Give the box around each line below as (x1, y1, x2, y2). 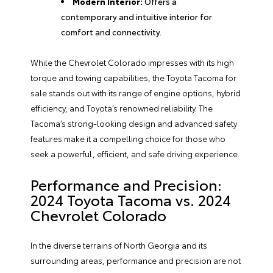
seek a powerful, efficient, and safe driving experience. (30, 148, 239, 159)
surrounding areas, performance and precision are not (30, 255, 241, 266)
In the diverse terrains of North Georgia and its (30, 239, 207, 250)
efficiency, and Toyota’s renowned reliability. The (30, 102, 213, 113)
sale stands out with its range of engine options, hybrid (30, 87, 241, 98)
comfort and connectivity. (61, 26, 161, 37)
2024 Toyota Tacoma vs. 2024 (30, 189, 231, 210)
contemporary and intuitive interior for (61, 11, 212, 22)
